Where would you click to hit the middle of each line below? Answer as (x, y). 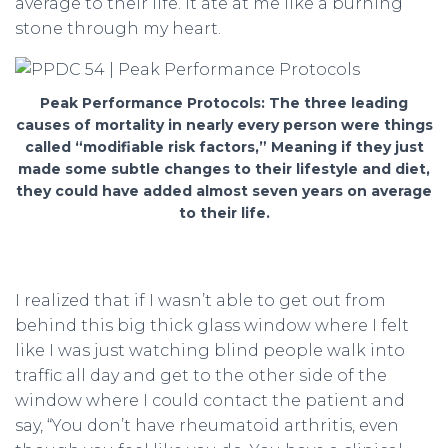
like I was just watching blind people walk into (210, 350)
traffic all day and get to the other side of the (201, 375)
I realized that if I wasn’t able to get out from (200, 300)
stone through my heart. (118, 28)
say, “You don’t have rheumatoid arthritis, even (207, 425)
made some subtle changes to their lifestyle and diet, (224, 168)
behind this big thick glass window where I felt (212, 325)
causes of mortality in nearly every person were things (224, 124)
